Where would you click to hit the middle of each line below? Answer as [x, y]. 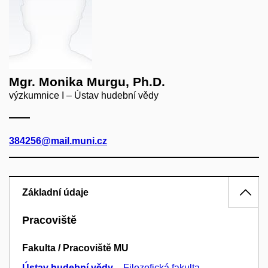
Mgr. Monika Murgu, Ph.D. [87, 81]
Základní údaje [55, 192]
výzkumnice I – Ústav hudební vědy [84, 95]
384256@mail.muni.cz [58, 141]
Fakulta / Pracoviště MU [75, 248]
